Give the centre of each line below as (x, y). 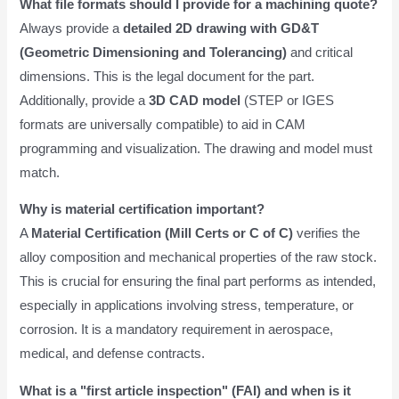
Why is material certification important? (142, 210)
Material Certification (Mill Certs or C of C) (163, 234)
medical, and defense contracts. (113, 354)
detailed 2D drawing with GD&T (221, 28)
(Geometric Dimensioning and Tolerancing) (154, 52)
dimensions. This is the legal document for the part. (167, 76)
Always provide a (72, 28)
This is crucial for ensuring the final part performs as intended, (198, 282)
